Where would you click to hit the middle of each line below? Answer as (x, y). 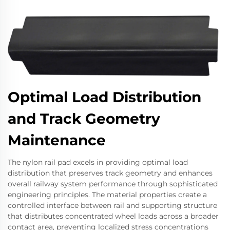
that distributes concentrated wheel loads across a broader (113, 216)
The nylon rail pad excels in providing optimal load (98, 162)
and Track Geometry (84, 118)
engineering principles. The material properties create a (107, 194)
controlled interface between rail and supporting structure (112, 205)
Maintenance (57, 140)
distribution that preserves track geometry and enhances (110, 173)
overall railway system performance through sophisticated (113, 184)
